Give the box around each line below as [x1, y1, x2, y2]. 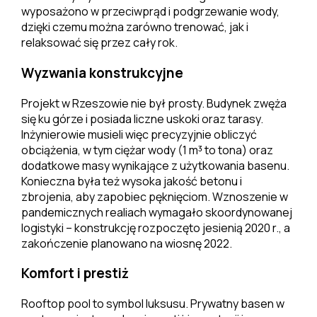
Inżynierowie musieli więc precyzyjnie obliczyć [21, 126, 257, 142]
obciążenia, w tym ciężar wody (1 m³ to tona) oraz [21, 142, 273, 158]
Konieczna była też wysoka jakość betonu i [21, 173, 242, 189]
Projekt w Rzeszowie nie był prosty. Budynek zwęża [21, 95, 287, 111]
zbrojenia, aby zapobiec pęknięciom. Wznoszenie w [21, 188, 288, 204]
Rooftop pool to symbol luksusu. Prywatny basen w [21, 296, 284, 312]
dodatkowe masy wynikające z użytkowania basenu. [21, 157, 289, 173]
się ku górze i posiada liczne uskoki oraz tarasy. [21, 110, 263, 127]
